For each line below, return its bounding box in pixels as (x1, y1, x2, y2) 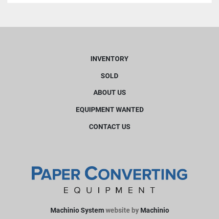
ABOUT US (93, 88, 126, 97)
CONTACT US (88, 122, 131, 131)
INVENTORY (90, 55, 129, 63)
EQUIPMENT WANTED (75, 106, 144, 114)
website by (104, 206, 140, 214)
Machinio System (50, 206, 104, 214)
